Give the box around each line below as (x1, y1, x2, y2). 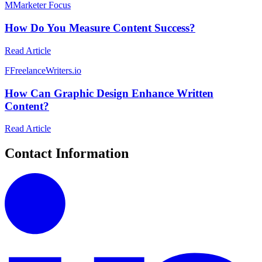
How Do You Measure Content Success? (5, 22, 195, 35)
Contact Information (5, 146, 129, 161)
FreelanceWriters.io (10, 65, 81, 75)
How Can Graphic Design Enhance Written (5, 87, 213, 99)
